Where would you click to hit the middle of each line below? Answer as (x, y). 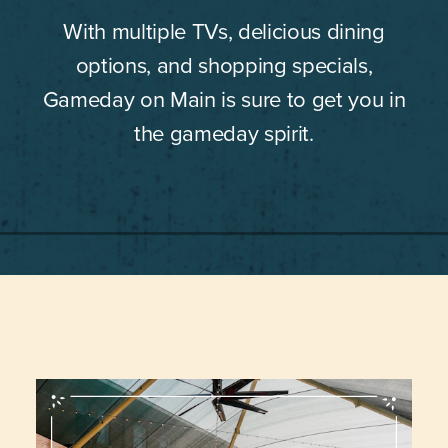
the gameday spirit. (224, 133)
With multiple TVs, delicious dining (224, 31)
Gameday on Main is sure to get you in (224, 99)
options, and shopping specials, (224, 65)
